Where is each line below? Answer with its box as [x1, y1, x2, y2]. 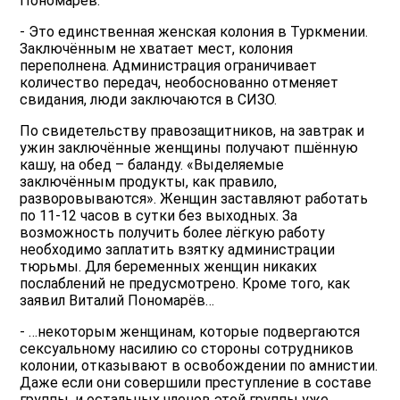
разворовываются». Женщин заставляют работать [20, 190, 369, 208]
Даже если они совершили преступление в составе [20, 374, 372, 392]
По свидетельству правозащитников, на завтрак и [20, 122, 365, 140]
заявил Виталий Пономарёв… [20, 292, 215, 310]
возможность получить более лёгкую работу [20, 224, 326, 242]
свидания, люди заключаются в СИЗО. [20, 91, 278, 109]
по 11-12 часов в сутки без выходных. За [20, 207, 298, 225]
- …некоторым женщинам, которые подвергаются [20, 323, 361, 341]
